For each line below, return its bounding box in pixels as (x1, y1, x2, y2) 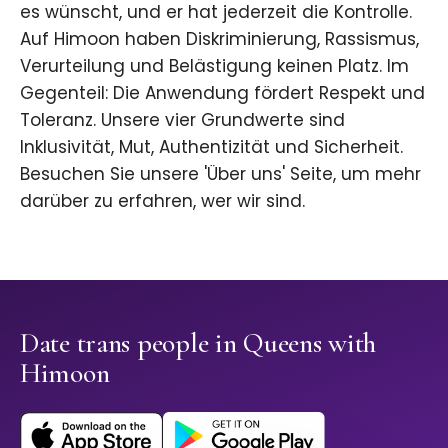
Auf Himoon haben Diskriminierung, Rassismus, (20, 27, 419, 52)
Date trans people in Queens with (20, 326, 377, 361)
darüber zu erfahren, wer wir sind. (20, 189, 305, 214)
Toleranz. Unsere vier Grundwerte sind (20, 108, 345, 133)
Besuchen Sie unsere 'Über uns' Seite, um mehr (20, 162, 421, 187)
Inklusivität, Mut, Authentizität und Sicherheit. (20, 135, 403, 160)
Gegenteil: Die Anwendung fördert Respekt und (20, 81, 425, 106)
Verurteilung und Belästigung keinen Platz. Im (20, 54, 409, 79)
